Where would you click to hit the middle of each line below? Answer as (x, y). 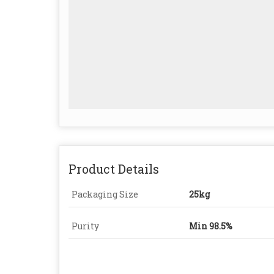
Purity (85, 226)
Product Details (114, 169)
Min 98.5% (211, 226)
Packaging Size (105, 194)
